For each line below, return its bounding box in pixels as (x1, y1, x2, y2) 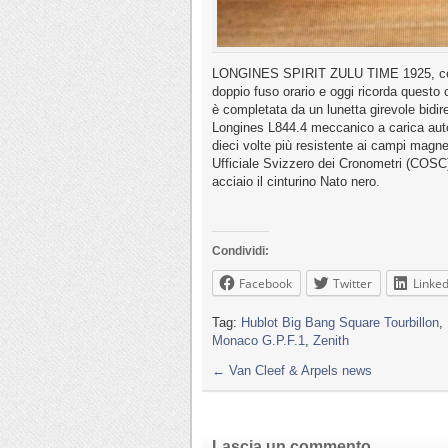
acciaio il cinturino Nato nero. (212, 173, 380, 189)
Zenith (313, 332, 349, 348)
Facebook (239, 274, 292, 292)
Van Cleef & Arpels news (225, 362, 372, 378)
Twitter (333, 274, 372, 292)
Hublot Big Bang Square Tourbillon (241, 314, 439, 330)
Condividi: (212, 243, 269, 258)
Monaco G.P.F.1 (212, 332, 305, 348)
